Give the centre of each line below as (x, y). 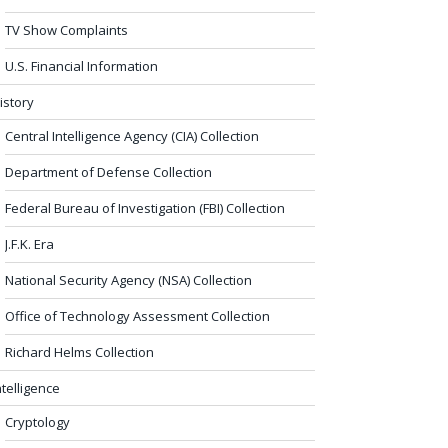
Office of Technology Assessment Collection (137, 315)
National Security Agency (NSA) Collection (128, 279)
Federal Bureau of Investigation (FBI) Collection (145, 207)
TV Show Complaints (66, 29)
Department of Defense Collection (108, 171)
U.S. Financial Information (81, 65)
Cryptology (37, 421)
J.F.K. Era (29, 243)
